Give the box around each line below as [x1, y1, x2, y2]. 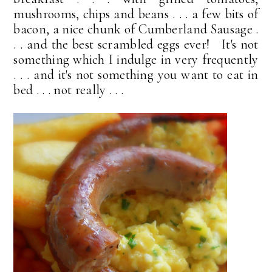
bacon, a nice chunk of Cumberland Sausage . [13, 21, 259, 38]
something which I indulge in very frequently [13, 52, 259, 68]
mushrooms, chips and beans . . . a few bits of [13, 6, 259, 22]
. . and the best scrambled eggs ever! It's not [13, 36, 259, 53]
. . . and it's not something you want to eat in [13, 67, 259, 83]
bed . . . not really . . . [13, 82, 124, 98]
